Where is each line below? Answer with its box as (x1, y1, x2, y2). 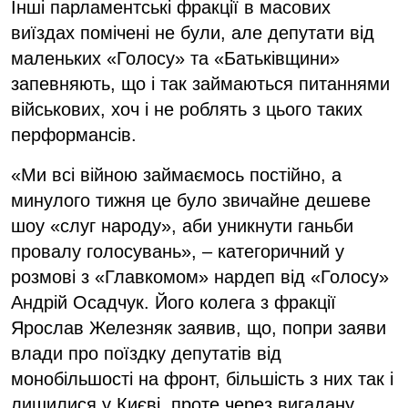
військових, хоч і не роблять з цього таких (11, 98, 362, 119)
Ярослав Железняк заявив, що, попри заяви (11, 317, 386, 338)
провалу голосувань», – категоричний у (11, 240, 344, 261)
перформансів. (11, 124, 137, 145)
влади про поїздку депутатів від (11, 342, 281, 363)
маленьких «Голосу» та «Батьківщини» (11, 47, 340, 68)
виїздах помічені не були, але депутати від (11, 22, 374, 43)
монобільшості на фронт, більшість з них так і (11, 368, 393, 389)
